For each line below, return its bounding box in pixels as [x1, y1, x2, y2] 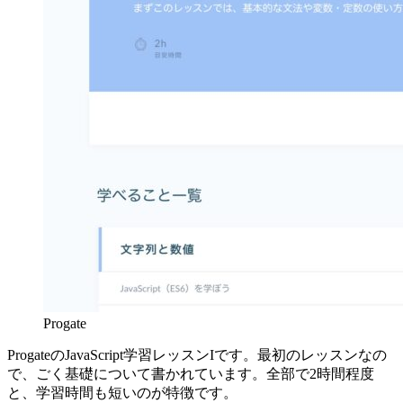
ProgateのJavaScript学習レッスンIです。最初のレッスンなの [7, 347, 387, 363]
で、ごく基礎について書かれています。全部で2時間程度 [7, 366, 374, 381]
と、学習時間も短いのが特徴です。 [7, 385, 237, 400]
